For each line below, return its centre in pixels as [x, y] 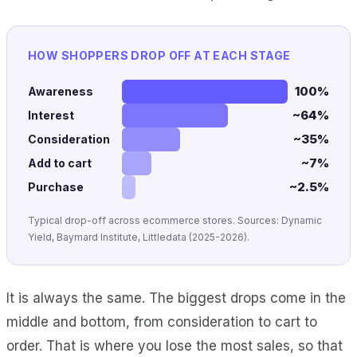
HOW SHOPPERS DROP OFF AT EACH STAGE [159, 55]
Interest [51, 116]
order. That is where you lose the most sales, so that [175, 345]
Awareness [61, 92]
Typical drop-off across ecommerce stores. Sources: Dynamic [175, 220]
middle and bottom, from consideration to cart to [162, 322]
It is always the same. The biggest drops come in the [176, 298]
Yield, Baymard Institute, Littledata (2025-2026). [139, 237]
